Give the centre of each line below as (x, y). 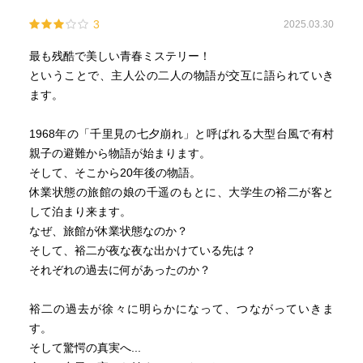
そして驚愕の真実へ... (85, 348)
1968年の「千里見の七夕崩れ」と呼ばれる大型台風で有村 (181, 134)
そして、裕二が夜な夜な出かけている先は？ (142, 250)
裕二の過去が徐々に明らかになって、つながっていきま (181, 309)
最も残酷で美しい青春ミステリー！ (120, 56)
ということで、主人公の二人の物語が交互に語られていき (181, 75)
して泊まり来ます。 (80, 211)
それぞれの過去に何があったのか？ (120, 270)
